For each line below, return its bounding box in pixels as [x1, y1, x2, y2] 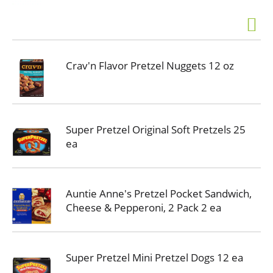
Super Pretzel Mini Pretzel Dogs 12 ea [66, 250, 243, 264]
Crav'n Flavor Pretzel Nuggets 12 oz [66, 58, 234, 73]
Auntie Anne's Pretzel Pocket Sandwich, [66, 186, 252, 200]
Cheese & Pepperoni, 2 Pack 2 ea [66, 200, 221, 214]
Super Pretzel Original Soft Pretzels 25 [66, 122, 246, 136]
